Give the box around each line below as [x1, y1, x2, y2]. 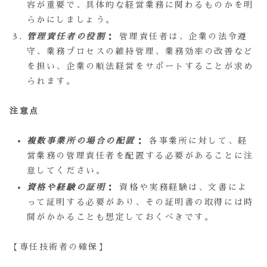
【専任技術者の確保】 [10, 243, 108, 252]
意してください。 [26, 166, 106, 175]
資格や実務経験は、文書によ [115, 183, 248, 192]
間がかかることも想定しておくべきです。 [26, 213, 215, 222]
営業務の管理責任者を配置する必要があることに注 [26, 151, 254, 160]
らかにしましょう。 [26, 15, 116, 24]
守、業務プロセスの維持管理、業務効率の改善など [26, 46, 254, 55]
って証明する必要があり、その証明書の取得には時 [26, 198, 254, 207]
